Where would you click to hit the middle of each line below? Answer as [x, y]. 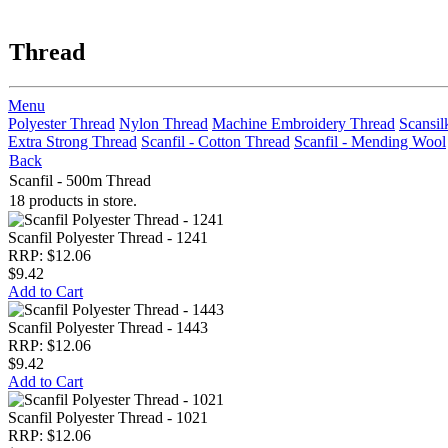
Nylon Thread [163, 123]
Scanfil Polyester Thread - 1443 [108, 327]
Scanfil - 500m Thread [80, 180]
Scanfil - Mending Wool [370, 141]
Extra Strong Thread [72, 141]
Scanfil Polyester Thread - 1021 [108, 417]
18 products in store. [73, 200]
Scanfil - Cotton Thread [215, 141]
